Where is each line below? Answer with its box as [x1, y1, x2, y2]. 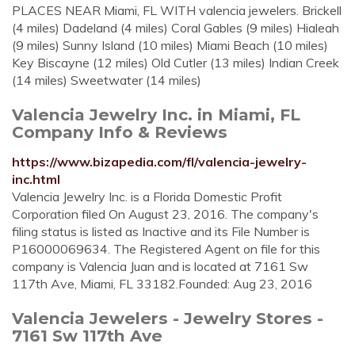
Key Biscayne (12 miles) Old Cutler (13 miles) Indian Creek [12, 55, 339, 71]
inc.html [12, 171, 60, 187]
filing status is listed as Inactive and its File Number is [12, 223, 310, 239]
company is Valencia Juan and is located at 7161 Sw [12, 258, 308, 274]
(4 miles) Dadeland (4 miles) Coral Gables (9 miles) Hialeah [12, 20, 339, 36]
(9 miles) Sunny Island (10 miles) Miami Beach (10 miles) [12, 37, 328, 53]
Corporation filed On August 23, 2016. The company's [12, 206, 319, 222]
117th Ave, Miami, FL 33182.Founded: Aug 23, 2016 [12, 276, 312, 292]
